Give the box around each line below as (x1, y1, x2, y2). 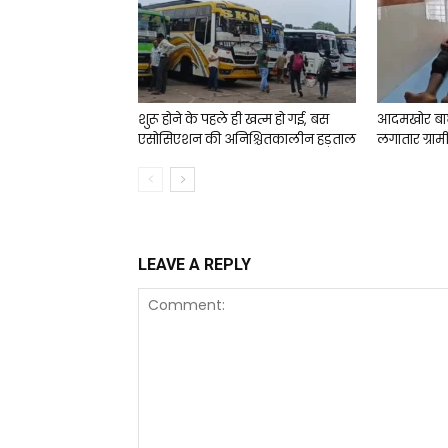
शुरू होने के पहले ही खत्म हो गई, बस (138, 110, 329, 129)
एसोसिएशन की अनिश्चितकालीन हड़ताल (138, 130, 356, 149)
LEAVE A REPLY (138, 255, 251, 274)
